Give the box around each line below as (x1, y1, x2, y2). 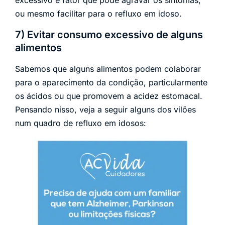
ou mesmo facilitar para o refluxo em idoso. (15, 9, 182, 19)
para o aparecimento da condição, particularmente (15, 77, 207, 87)
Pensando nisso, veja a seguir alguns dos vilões (15, 104, 196, 115)
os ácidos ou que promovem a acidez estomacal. (15, 90, 202, 101)
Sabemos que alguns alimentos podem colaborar (15, 63, 201, 74)
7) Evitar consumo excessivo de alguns (15, 28, 203, 41)
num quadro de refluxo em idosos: (15, 118, 146, 128)
